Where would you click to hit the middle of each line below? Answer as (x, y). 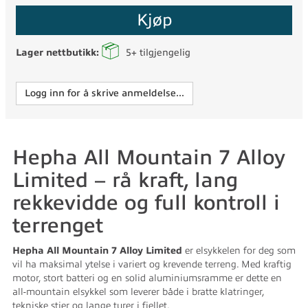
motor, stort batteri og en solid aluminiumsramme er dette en (147, 278)
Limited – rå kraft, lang (125, 180)
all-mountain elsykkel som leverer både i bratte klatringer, (138, 292)
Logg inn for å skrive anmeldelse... (104, 93)
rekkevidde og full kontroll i (146, 203)
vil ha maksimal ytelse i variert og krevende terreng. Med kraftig (152, 264)
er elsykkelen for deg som (239, 251)
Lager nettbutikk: (59, 53)
